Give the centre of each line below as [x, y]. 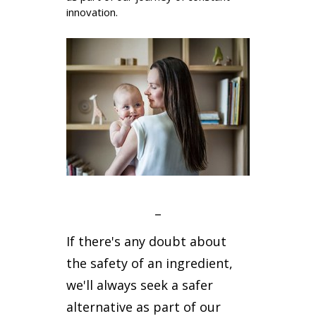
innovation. [92, 12]
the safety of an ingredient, [150, 263]
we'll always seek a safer [140, 285]
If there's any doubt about [146, 241]
